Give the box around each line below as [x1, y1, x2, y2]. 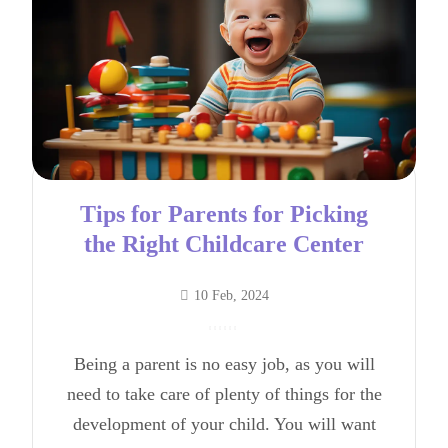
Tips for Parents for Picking [80, 200, 368, 227]
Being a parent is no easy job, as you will [73, 353, 375, 374]
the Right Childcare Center [84, 230, 364, 257]
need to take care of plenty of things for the [66, 383, 382, 404]
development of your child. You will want [72, 413, 376, 434]
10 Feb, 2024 [193, 286, 269, 303]
